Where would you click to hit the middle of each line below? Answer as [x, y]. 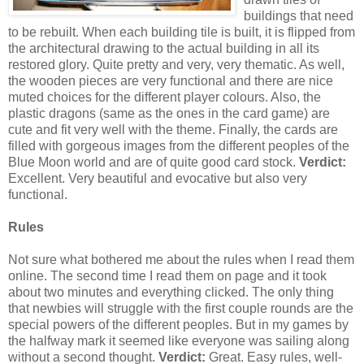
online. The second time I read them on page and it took [167, 275]
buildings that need [299, 15]
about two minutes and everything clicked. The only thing [171, 292]
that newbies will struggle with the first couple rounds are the [181, 308]
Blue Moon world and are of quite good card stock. [154, 162]
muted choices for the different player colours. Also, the [165, 97]
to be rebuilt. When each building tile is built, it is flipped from [182, 32]
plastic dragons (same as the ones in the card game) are [169, 113]
